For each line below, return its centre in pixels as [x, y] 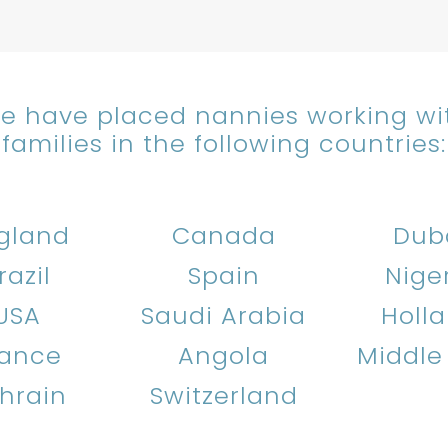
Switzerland [223, 395]
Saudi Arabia [224, 315]
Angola [224, 355]
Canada [223, 235]
